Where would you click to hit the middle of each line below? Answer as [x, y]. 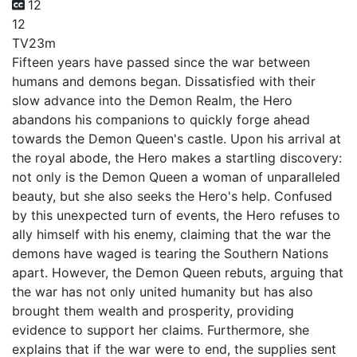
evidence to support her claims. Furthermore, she [161, 330]
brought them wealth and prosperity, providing [153, 310]
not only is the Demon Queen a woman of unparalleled [176, 177]
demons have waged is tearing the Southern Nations [170, 253]
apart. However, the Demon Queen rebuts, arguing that [178, 272]
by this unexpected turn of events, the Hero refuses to [176, 215]
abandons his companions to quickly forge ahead [161, 119]
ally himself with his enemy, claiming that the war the [171, 234]
